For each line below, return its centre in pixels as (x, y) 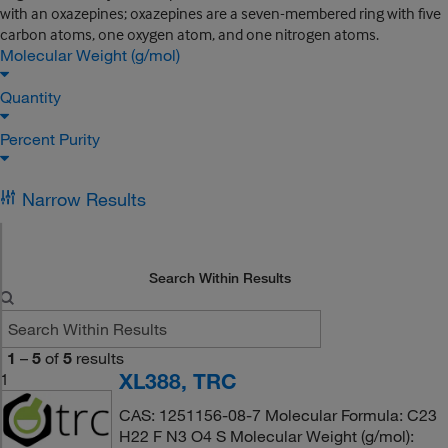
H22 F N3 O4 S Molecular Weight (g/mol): (266, 436)
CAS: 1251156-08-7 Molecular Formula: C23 (277, 415)
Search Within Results (220, 278)
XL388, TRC (177, 381)
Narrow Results (83, 199)
